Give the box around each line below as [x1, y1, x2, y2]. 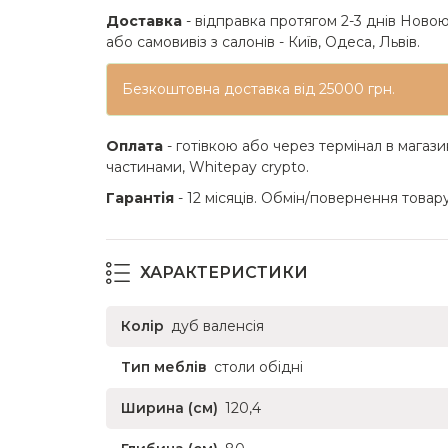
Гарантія [106, 189, 174, 207]
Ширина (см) [121, 399, 218, 417]
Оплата [106, 137, 163, 155]
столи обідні [214, 358, 303, 376]
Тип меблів [121, 358, 207, 376]
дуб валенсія [171, 317, 264, 335]
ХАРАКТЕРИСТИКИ [140, 263, 308, 282]
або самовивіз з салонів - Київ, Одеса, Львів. [106, 33, 420, 51]
